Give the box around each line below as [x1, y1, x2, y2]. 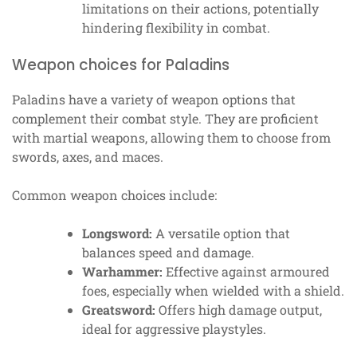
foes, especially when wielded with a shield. [82, 282, 344, 300]
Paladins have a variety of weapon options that [12, 91, 296, 108]
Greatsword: [82, 301, 155, 319]
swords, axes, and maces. [12, 148, 163, 166]
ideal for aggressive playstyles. [82, 320, 266, 338]
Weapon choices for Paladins [12, 54, 229, 76]
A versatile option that [152, 225, 290, 242]
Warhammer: [82, 263, 163, 280]
